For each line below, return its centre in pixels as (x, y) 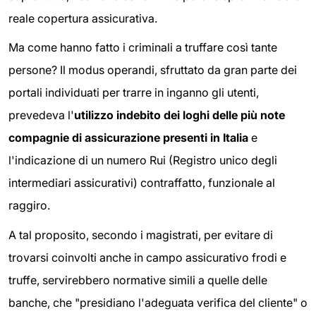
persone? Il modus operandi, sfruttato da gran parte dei (153, 70)
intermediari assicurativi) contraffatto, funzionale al (142, 183)
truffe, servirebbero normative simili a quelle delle (138, 280)
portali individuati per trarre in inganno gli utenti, (134, 93)
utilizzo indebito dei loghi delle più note (180, 115)
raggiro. (29, 206)
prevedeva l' (41, 115)
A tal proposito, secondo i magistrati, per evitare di (141, 235)
